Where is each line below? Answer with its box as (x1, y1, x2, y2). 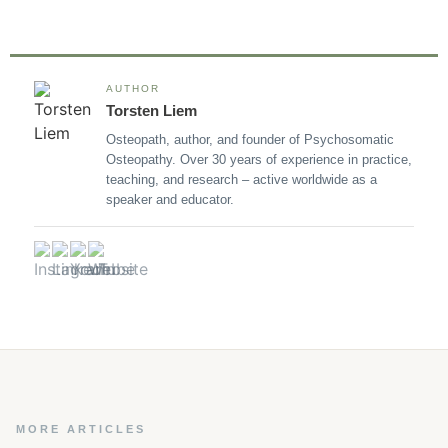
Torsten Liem (106, 102, 197, 120)
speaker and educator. (106, 192, 234, 208)
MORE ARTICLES (16, 423, 146, 436)
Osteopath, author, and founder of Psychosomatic (106, 132, 394, 148)
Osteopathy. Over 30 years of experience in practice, (106, 152, 412, 168)
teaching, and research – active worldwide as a (106, 172, 377, 188)
